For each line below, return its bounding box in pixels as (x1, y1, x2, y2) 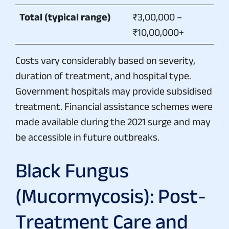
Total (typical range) (19, 11, 111, 22)
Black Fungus (15, 158, 129, 181)
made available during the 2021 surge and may (15, 116, 211, 127)
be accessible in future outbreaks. (15, 131, 159, 143)
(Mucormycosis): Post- (15, 184, 206, 207)
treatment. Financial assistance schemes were (15, 100, 213, 112)
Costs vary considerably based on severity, (15, 54, 195, 66)
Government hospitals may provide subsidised (15, 85, 212, 97)
